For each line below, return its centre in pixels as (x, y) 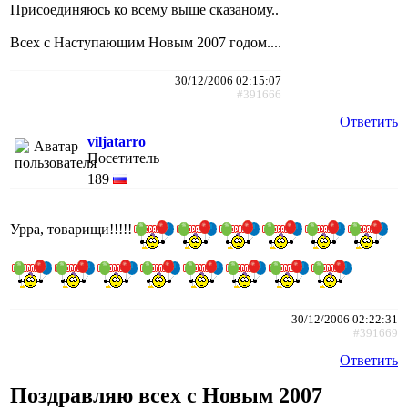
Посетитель (123, 158)
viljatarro (117, 141)
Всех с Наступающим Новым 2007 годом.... (146, 42)
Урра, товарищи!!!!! (71, 229)
